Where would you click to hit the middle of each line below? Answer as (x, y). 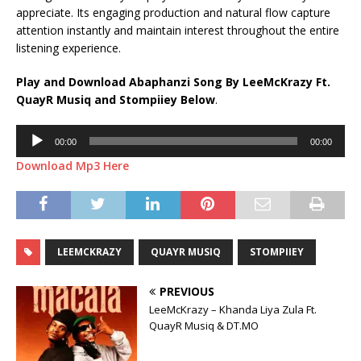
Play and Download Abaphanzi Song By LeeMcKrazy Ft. (173, 82)
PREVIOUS (187, 291)
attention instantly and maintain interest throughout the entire (178, 30)
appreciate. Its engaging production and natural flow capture (173, 12)
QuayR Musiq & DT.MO (204, 326)
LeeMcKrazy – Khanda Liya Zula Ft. (233, 309)
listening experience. (68, 48)
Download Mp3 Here (73, 166)
